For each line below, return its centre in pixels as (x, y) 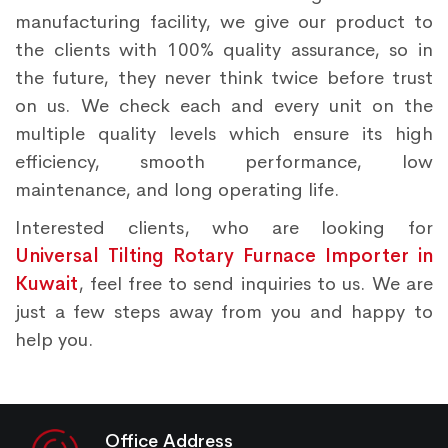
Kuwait (46, 284)
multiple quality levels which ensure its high (224, 134)
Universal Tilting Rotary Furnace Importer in (224, 256)
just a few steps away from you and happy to (224, 312)
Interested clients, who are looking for (224, 228)
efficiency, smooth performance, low (224, 162)
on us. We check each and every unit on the (224, 106)
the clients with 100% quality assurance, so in (224, 50)
